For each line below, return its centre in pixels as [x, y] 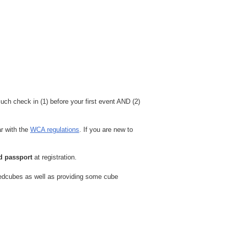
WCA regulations [55, 129]
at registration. [54, 157]
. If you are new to [106, 129]
